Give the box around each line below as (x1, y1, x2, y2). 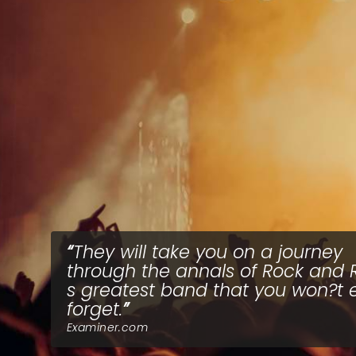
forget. (67, 296, 122, 322)
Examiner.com (67, 319, 149, 335)
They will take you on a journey (73, 239, 342, 265)
